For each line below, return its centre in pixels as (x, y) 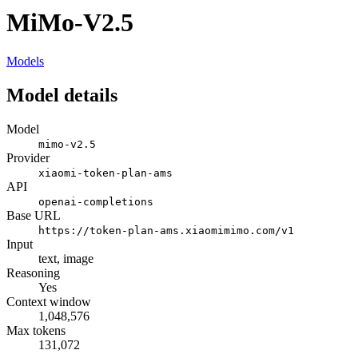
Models (25, 62)
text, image (66, 259)
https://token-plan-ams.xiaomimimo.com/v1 (166, 231)
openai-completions (96, 202)
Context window (49, 302)
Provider (28, 158)
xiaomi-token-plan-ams (105, 173)
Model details (62, 95)
